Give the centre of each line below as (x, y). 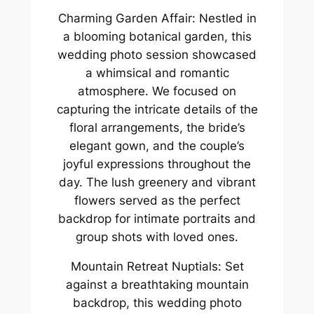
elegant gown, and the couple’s (157, 145)
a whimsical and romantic (157, 73)
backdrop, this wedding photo (157, 303)
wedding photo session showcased (157, 54)
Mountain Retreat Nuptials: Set (157, 267)
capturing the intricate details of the (157, 109)
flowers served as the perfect (157, 200)
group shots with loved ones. (157, 237)
